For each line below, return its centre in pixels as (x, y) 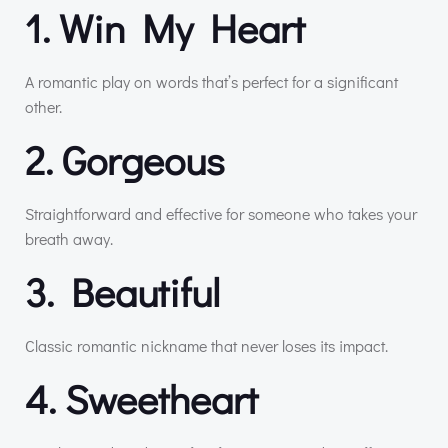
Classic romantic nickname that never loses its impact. (206, 345)
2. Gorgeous (125, 159)
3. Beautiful (122, 291)
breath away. (69, 238)
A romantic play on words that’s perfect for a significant (211, 81)
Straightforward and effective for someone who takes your (221, 213)
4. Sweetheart (141, 398)
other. (43, 106)
